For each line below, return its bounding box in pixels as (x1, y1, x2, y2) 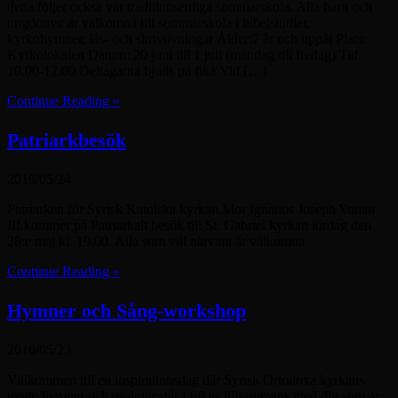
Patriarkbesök (7, 129, 126, 152)
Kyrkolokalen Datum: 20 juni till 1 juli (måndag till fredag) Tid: (7, 47, 362, 63)
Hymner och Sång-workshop (7, 299, 246, 322)
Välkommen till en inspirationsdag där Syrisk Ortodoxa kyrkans (7, 372, 364, 388)
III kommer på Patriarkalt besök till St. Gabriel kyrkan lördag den (7, 218, 371, 234)
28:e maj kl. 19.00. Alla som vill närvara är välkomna (7, 234, 305, 250)
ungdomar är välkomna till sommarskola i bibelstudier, (7, 15, 310, 31)
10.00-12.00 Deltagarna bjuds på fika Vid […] (7, 63, 267, 79)
